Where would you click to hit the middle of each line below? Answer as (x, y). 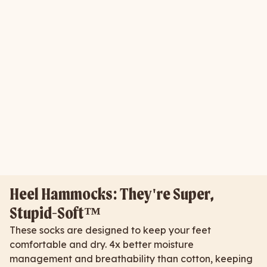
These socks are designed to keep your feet (110, 230)
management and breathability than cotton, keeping (131, 259)
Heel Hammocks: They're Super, (112, 194)
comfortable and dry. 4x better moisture (102, 244)
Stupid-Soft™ (55, 213)
